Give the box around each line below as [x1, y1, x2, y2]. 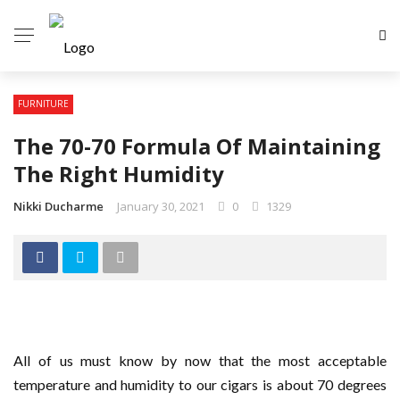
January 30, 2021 [117, 198, 204, 214]
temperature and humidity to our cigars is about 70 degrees [13, 376, 387, 393]
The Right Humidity [13, 159, 224, 188]
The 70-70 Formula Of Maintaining [13, 131, 380, 161]
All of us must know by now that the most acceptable [13, 352, 387, 369]
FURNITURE [18, 97, 69, 110]
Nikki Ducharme [13, 198, 104, 214]
